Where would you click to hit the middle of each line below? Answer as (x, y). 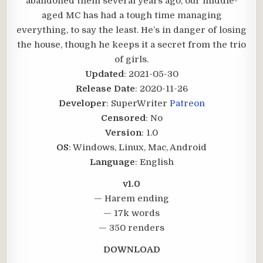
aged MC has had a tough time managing (131, 15)
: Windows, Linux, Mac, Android (138, 147)
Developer (82, 103)
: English (154, 162)
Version (123, 133)
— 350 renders (131, 228)
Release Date (105, 89)
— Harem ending (131, 198)
